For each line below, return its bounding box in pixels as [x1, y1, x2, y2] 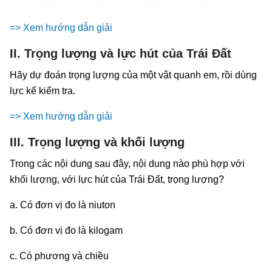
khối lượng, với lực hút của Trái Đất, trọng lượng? [10, 174, 224, 185]
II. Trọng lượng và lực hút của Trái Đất [10, 46, 231, 60]
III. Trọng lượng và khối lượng [10, 135, 185, 149]
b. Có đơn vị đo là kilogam [10, 225, 123, 236]
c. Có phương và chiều [10, 250, 109, 261]
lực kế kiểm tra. [10, 85, 75, 96]
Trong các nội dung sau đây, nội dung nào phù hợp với [10, 158, 245, 169]
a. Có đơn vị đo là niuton [10, 199, 115, 210]
